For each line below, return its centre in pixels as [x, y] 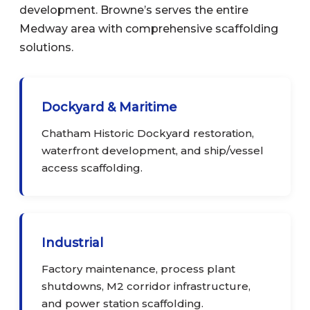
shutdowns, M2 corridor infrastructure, [146, 286]
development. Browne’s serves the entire [134, 10]
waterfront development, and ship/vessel [153, 151]
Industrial [72, 243]
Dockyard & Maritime [109, 107]
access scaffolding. [92, 168]
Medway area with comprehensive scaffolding [149, 29]
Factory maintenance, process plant [138, 269]
